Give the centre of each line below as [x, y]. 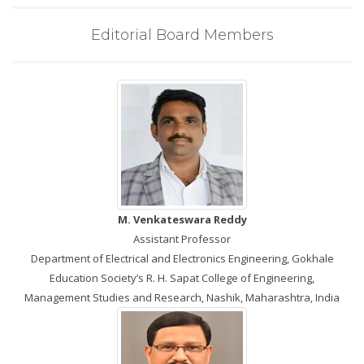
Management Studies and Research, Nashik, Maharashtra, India [182, 297]
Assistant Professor [182, 239]
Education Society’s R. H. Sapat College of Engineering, [182, 278]
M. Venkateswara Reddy [182, 219]
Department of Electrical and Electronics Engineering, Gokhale [182, 258]
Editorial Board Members [182, 35]
